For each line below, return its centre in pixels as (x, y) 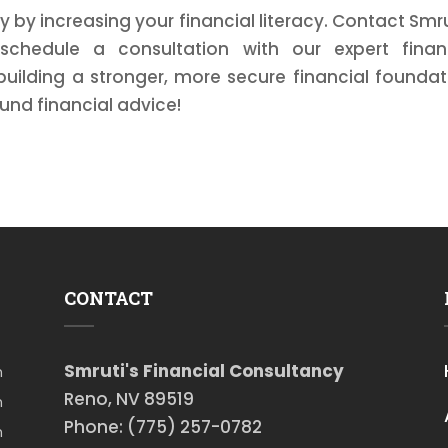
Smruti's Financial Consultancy (203, 371)
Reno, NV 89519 (128, 399)
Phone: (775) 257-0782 (162, 427)
